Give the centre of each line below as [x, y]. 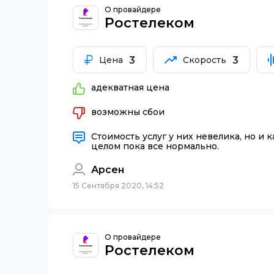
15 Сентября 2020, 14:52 [118, 186]
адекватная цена [130, 88]
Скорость [205, 60]
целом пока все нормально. [155, 146]
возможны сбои [128, 112]
